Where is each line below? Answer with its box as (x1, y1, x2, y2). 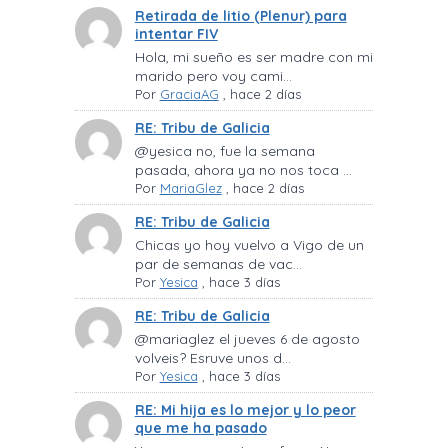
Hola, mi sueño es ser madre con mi (134, 48, 373, 67)
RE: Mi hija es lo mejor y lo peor (134, 401, 356, 420)
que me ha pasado (134, 419, 267, 438)
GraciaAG (159, 86, 219, 103)
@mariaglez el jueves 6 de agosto (134, 330, 360, 349)
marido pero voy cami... (134, 67, 292, 86)
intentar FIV (134, 25, 218, 44)
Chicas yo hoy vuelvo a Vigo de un (134, 236, 364, 255)
